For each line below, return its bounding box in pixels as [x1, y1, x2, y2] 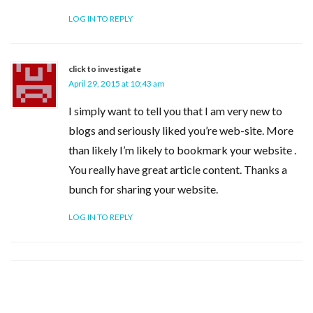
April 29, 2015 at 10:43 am [68, 78, 165, 89]
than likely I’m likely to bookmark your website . [68, 143, 296, 156]
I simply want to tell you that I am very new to [68, 104, 282, 117]
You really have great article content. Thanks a [68, 163, 287, 176]
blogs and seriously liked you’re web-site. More [68, 124, 293, 137]
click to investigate [68, 64, 141, 74]
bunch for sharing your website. [68, 182, 218, 196]
